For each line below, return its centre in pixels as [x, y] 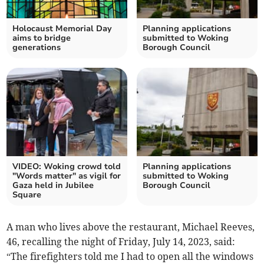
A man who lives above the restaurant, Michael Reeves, [131, 227]
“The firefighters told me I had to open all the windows [130, 257]
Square [27, 195]
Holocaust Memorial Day [62, 29]
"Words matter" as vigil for [67, 176]
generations [37, 48]
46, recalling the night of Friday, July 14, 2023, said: [121, 242]
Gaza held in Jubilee [53, 186]
